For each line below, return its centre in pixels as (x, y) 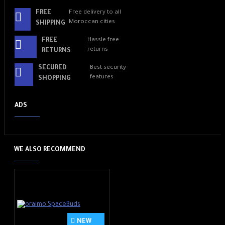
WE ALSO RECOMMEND (50, 150)
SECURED (52, 69)
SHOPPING (54, 79)
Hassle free (103, 41)
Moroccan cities (92, 23)
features (101, 78)
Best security (108, 68)
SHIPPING (51, 24)
